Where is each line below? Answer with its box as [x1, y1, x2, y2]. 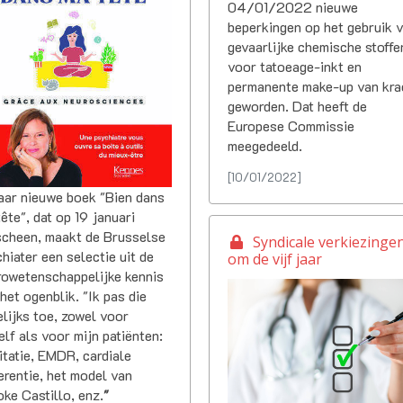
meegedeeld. [228, 136, 303, 156]
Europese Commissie [228, 116, 355, 136]
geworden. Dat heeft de [228, 96, 368, 116]
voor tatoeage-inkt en [228, 57, 363, 76]
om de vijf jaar [228, 249, 323, 270]
